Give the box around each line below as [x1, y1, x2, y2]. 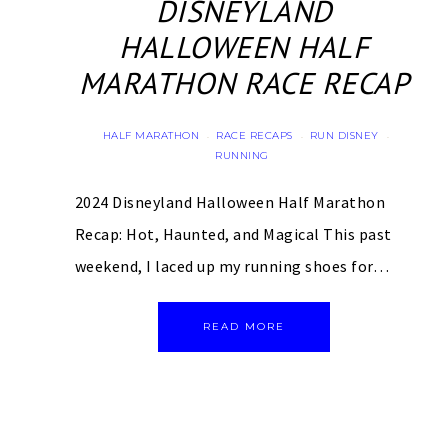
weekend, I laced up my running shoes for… [74, 256, 389, 277]
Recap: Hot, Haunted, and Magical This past [74, 224, 392, 245]
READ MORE [203, 320, 286, 334]
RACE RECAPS [216, 129, 293, 143]
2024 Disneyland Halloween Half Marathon [74, 192, 385, 213]
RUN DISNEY [309, 129, 379, 143]
